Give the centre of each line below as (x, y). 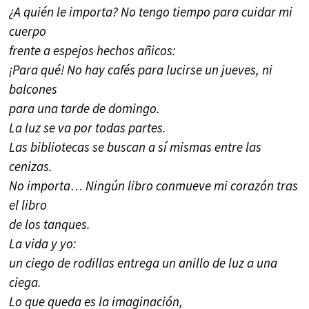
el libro (28, 205)
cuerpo (28, 31)
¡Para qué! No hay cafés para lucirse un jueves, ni (141, 70)
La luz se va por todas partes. (88, 128)
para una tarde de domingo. (85, 109)
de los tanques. (50, 225)
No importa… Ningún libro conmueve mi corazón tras (154, 186)
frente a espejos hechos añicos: (93, 51)
